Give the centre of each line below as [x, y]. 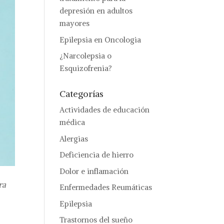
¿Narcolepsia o [86, 56]
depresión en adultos [96, 11]
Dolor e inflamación [94, 171]
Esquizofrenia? [86, 68]
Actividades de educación [105, 110]
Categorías [82, 94]
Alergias [74, 138]
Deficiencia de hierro [97, 155]
